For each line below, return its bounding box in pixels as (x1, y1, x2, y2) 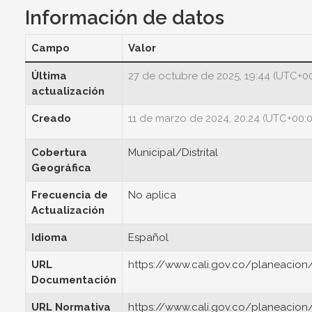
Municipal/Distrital (128, 146, 218, 159)
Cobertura (31, 146, 87, 159)
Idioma (31, 231, 68, 244)
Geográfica (31, 162, 91, 174)
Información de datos (25, 6, 224, 29)
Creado (31, 112, 71, 125)
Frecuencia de (31, 189, 108, 201)
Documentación (31, 274, 116, 286)
